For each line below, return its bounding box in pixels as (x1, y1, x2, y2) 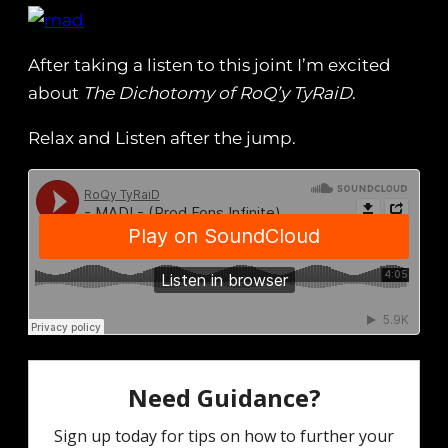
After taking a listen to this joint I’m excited (28, 55, 391, 76)
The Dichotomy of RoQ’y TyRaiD (83, 83, 352, 104)
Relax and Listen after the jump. (28, 128, 296, 149)
